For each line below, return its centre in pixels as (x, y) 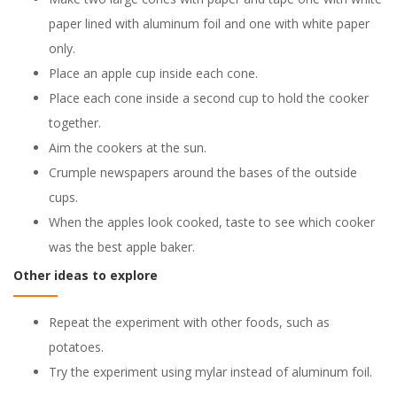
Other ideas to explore (86, 275)
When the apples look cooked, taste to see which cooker (212, 222)
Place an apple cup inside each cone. (153, 73)
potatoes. (76, 347)
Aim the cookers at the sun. (128, 148)
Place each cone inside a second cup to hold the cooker (209, 98)
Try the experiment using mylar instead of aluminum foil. (210, 372)
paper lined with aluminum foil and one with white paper (209, 23)
